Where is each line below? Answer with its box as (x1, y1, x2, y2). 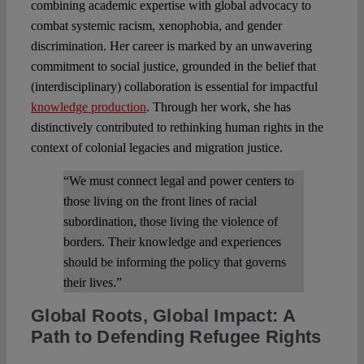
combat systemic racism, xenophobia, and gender (30, 19, 282, 33)
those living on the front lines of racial (63, 194, 257, 209)
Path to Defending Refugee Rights (30, 327, 322, 348)
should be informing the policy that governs (63, 255, 286, 270)
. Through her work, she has (145, 100, 291, 115)
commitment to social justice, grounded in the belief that (30, 59, 316, 74)
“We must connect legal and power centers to (63, 174, 294, 188)
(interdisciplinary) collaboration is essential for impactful (30, 80, 318, 94)
